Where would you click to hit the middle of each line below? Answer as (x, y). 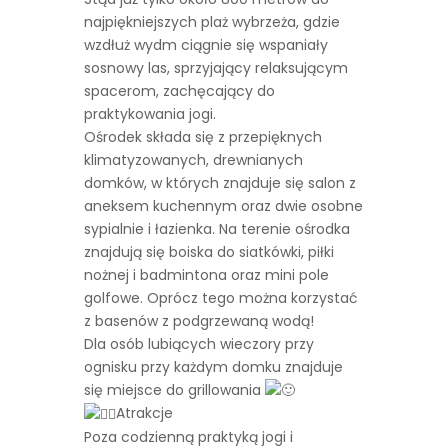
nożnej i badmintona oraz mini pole (206, 274)
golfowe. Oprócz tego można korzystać (221, 297)
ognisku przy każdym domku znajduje (213, 366)
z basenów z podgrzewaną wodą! (199, 320)
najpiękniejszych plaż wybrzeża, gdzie (212, 21)
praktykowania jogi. (150, 113)
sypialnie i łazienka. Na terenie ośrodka (217, 228)
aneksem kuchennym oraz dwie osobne (223, 205)
